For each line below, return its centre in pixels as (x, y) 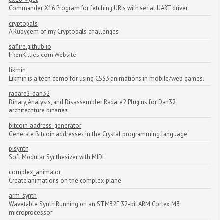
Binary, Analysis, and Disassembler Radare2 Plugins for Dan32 (92, 102)
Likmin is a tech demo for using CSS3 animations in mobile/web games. (107, 79)
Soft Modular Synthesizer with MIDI (56, 157)
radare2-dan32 (29, 93)
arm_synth (23, 196)
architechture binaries (38, 110)
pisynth (19, 149)
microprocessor (30, 212)
